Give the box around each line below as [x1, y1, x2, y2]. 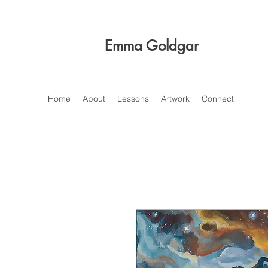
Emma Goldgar [105, 36, 199, 55]
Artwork [161, 93, 190, 104]
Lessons [117, 93, 149, 104]
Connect [202, 93, 234, 104]
